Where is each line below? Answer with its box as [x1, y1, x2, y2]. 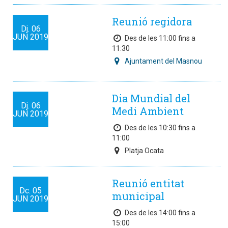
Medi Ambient [112, 104, 184, 118]
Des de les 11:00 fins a [125, 34, 195, 42]
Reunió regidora [112, 15, 192, 28]
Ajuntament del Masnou [125, 57, 202, 65]
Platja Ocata [125, 147, 164, 155]
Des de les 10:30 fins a [125, 124, 195, 132]
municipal [112, 189, 164, 203]
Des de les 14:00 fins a [125, 209, 195, 217]
